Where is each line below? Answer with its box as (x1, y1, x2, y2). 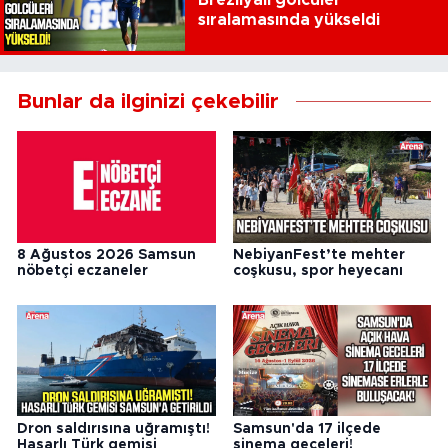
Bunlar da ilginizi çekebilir (17, 91, 279, 113)
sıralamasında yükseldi (197, 12, 380, 29)
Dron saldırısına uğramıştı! (17, 421, 210, 436)
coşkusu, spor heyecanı (232, 264, 403, 279)
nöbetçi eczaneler (17, 264, 148, 279)
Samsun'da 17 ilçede (232, 421, 381, 436)
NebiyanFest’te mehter (232, 248, 405, 263)
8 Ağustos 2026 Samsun (17, 248, 196, 263)
